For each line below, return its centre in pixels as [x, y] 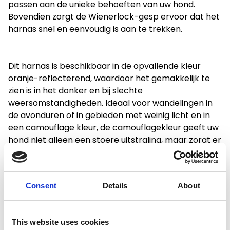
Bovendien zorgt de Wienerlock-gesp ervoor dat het [114, 17]
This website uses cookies [61, 222]
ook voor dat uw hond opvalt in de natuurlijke [98, 152]
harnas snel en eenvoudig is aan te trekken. [95, 29]
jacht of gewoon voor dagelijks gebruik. [86, 177]
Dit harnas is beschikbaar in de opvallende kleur [104, 66]
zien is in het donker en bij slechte [75, 91]
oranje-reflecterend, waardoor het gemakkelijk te [109, 78]
